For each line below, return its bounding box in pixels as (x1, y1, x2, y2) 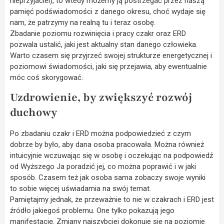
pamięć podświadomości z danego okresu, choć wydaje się (10, 6, 205, 16)
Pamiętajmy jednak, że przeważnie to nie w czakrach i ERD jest (10, 195, 214, 204)
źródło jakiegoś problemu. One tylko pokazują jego (10, 206, 174, 215)
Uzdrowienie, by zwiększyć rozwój (10, 90, 192, 105)
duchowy (10, 105, 57, 120)
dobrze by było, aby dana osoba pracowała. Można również (10, 140, 204, 149)
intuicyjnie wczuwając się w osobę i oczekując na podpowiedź (10, 151, 213, 160)
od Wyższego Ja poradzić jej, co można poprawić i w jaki (10, 162, 196, 171)
